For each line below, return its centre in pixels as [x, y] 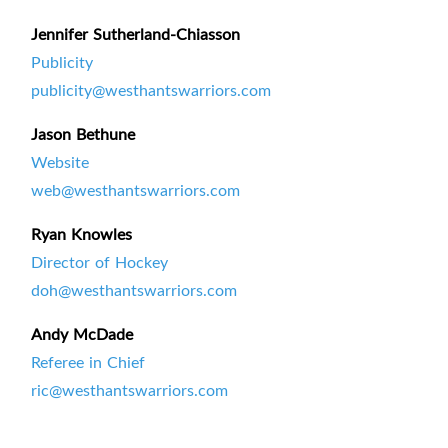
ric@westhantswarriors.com [129, 390]
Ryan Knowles [81, 234]
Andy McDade [82, 334]
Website [60, 162]
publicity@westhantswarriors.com [151, 90]
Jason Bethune [83, 134]
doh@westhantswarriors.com [134, 290]
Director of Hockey [99, 262]
